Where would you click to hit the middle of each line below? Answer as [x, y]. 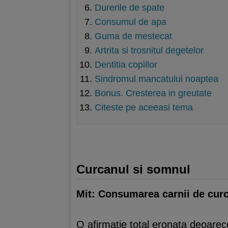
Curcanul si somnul [133, 169]
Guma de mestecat [133, 36]
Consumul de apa [131, 22]
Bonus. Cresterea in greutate [153, 93]
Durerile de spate [130, 8]
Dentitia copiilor [126, 65]
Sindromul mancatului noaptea [156, 79]
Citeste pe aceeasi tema [144, 107]
